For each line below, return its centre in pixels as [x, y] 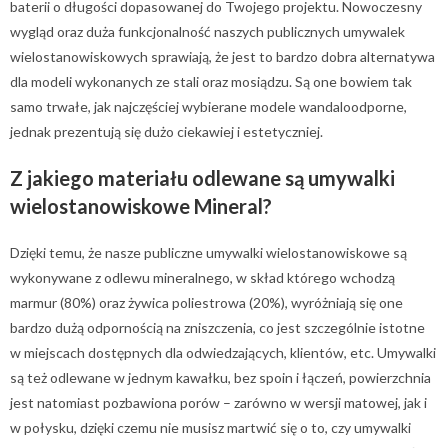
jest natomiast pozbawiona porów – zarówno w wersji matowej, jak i [218, 402]
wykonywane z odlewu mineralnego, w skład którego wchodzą [202, 277]
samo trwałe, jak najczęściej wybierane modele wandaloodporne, [208, 106]
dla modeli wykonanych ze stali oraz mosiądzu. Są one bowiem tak [211, 81]
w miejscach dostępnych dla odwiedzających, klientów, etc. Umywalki [223, 352]
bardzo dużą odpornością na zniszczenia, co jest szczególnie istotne [217, 327]
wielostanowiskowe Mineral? [141, 206]
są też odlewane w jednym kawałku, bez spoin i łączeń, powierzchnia [220, 377]
